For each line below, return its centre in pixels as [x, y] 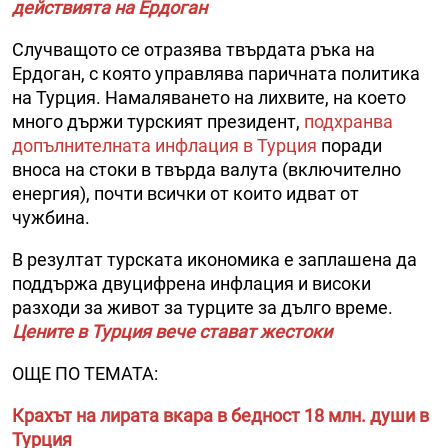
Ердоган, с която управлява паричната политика [216, 74]
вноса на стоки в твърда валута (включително [206, 170]
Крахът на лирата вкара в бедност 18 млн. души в [220, 416]
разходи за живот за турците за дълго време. [202, 308]
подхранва [348, 122]
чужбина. [51, 218]
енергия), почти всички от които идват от [185, 194]
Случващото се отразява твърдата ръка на [193, 50]
